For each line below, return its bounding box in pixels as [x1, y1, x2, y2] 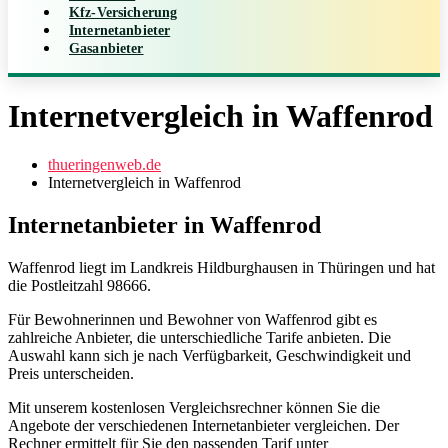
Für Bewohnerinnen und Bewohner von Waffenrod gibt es [8, 311, 377, 329]
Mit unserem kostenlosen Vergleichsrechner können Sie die [8, 399, 380, 417]
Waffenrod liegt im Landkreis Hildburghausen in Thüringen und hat [8, 259, 435, 277]
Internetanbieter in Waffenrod [8, 212, 321, 239]
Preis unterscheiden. [8, 365, 134, 383]
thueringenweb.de [48, 156, 161, 174]
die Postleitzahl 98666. [8, 277, 151, 295]
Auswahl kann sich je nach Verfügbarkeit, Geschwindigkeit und [8, 347, 411, 365]
